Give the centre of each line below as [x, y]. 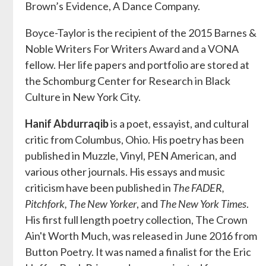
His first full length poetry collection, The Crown [136, 219]
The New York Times [203, 203]
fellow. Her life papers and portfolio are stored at [137, 64]
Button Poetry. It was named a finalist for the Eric [138, 251]
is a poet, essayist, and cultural [178, 123]
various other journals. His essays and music [125, 171]
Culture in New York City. [83, 96]
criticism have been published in [98, 187]
